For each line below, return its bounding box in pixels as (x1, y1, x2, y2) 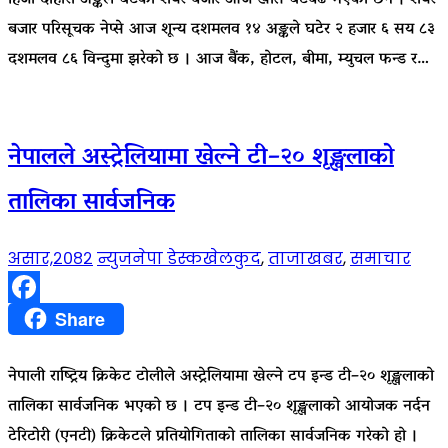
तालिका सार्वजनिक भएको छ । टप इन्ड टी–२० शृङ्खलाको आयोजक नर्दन (8, 392, 430, 423)
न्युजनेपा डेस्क (97, 246, 202, 270)
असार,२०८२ (8, 246, 93, 270)
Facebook (8, 303, 75, 334)
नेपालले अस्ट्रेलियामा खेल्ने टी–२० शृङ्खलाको (8, 135, 394, 181)
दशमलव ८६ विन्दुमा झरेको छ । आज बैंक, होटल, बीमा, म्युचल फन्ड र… (8, 44, 429, 75)
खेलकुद (202, 246, 261, 270)
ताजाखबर (268, 246, 343, 270)
